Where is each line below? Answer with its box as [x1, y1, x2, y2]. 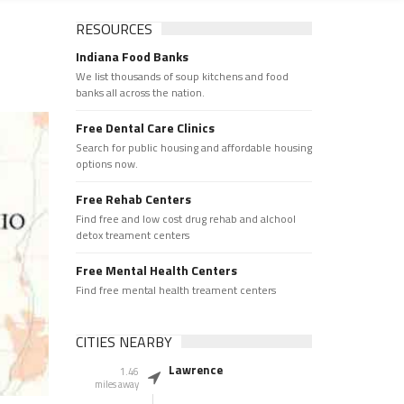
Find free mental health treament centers [75, 281, 276, 298]
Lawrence [168, 361, 223, 379]
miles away [94, 377, 139, 391]
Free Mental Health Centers [75, 261, 237, 280]
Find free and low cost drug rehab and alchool [75, 210, 296, 227]
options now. [75, 155, 138, 172]
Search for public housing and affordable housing [75, 139, 312, 156]
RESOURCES [75, 18, 152, 40]
